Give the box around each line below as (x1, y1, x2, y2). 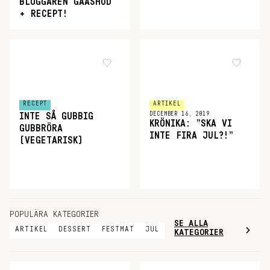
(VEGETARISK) (19, 135, 83, 145)
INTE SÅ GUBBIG (19, 111, 93, 121)
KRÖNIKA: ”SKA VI (149, 118, 232, 128)
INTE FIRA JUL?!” (149, 130, 233, 140)
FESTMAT (102, 225, 134, 233)
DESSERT (58, 225, 91, 233)
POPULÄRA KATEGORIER (10, 210, 99, 219)
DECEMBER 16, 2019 (149, 110, 210, 117)
